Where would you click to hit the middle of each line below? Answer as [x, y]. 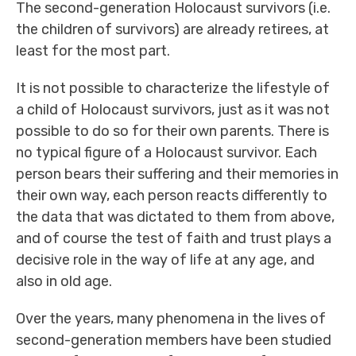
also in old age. [64, 281]
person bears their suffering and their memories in [177, 174]
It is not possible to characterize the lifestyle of [173, 88]
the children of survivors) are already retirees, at [172, 29]
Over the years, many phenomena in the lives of [171, 319]
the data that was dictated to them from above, [175, 217]
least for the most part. [93, 51]
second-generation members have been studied [174, 340]
